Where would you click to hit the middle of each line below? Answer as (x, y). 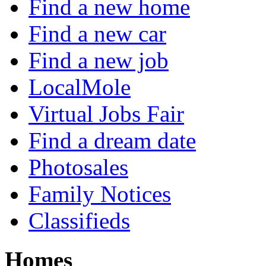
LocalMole (80, 87)
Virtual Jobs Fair (106, 113)
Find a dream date (112, 140)
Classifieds (79, 220)
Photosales (78, 167)
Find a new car (97, 33)
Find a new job (99, 60)
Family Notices (100, 194)
